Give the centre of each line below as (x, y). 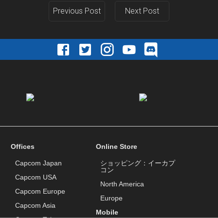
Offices (23, 147)
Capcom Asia (36, 206)
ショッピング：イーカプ (138, 163)
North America (122, 184)
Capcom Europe (40, 191)
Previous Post (77, 11)
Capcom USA (36, 177)
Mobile (107, 212)
